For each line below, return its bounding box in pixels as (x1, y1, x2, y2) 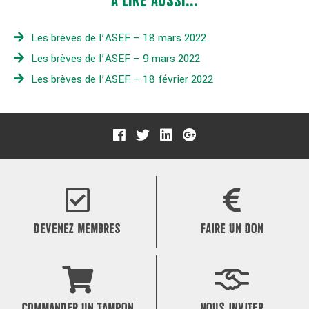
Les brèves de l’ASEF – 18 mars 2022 (31, 30, 206, 46)
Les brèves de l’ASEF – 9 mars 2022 (31, 50, 200, 66)
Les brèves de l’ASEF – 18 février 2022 (31, 71, 213, 87)
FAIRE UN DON (200, 221, 263, 236)
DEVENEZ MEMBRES (34, 221, 121, 236)
